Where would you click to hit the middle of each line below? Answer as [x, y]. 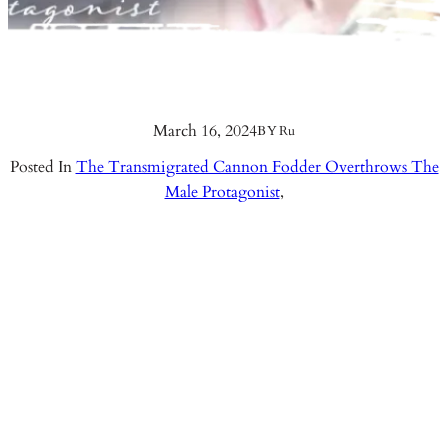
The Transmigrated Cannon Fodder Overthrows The [257, 166]
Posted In [42, 166]
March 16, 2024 [205, 130]
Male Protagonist [222, 191]
